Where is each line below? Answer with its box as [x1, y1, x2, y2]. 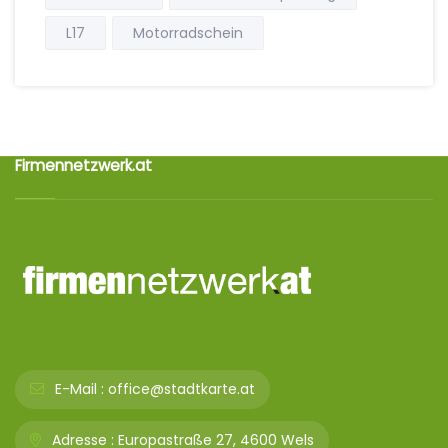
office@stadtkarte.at [108, 379, 255, 399]
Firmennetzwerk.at [15, 155, 152, 176]
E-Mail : [51, 379, 104, 399]
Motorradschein [133, 23, 243, 43]
